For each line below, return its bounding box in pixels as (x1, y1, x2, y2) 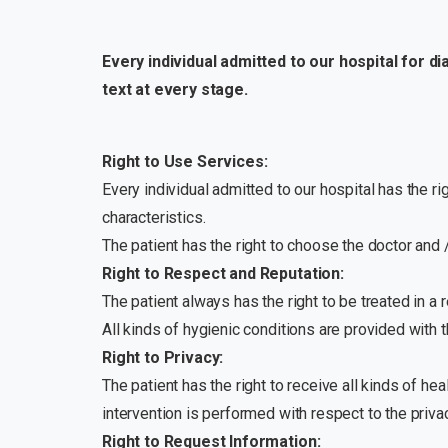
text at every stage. (102, 80, 248, 100)
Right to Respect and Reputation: (102, 264, 344, 284)
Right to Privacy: (102, 348, 224, 368)
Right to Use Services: (102, 152, 268, 172)
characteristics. (102, 208, 206, 228)
